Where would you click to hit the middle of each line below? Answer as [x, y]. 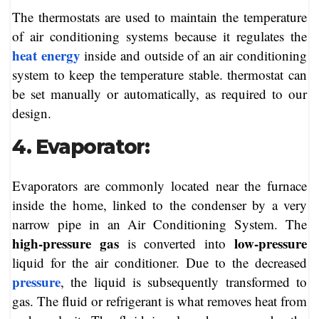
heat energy [46, 56]
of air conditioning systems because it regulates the [159, 36]
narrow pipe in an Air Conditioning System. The [159, 224]
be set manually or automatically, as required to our [159, 94]
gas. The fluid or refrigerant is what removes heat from [159, 300]
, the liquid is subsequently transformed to [184, 281]
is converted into [177, 243]
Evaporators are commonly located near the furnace [159, 185]
